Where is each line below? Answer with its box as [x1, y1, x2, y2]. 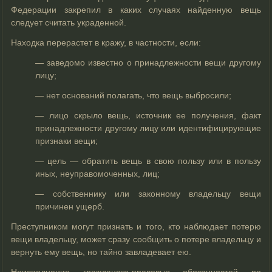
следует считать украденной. [11, 17, 127, 27]
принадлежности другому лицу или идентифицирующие [35, 123, 261, 133]
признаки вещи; [35, 135, 98, 146]
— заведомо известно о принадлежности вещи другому [35, 57, 261, 67]
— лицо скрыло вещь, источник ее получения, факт [35, 110, 261, 120]
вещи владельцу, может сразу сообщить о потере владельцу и [11, 234, 261, 244]
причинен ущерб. [35, 201, 105, 211]
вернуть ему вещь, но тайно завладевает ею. [11, 246, 192, 257]
